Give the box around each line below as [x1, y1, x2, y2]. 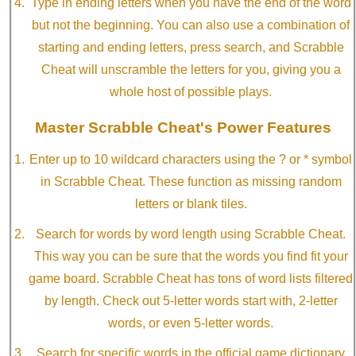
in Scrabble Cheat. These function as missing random [40, 175, 342, 189]
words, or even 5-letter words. [108, 316, 273, 331]
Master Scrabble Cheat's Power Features [34, 119, 331, 137]
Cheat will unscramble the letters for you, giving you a [41, 63, 341, 77]
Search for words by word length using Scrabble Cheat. [36, 227, 346, 242]
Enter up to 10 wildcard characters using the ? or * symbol [29, 153, 352, 167]
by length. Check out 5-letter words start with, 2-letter [44, 294, 338, 308]
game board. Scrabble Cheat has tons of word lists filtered [29, 272, 353, 286]
